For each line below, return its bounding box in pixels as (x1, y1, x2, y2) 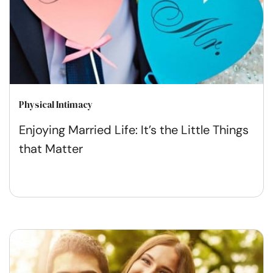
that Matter (19, 140, 83, 157)
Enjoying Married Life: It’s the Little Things (19, 121, 249, 138)
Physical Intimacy (19, 97, 93, 111)
